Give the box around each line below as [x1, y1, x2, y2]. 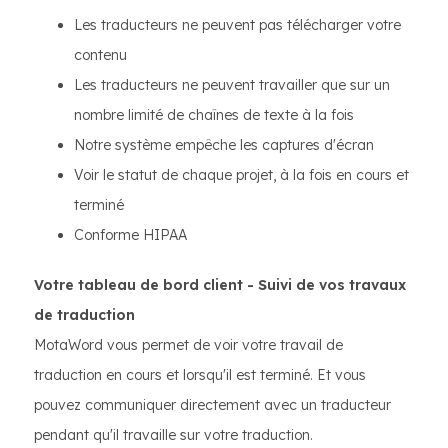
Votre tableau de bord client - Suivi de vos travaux [34, 276, 406, 294]
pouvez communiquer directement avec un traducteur [34, 396, 391, 414]
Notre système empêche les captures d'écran [74, 136, 374, 154]
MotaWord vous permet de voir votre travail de [34, 336, 343, 354]
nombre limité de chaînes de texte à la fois [74, 106, 354, 124]
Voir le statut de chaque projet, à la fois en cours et [74, 166, 409, 184]
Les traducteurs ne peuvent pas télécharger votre [74, 16, 401, 34]
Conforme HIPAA [74, 226, 187, 244]
